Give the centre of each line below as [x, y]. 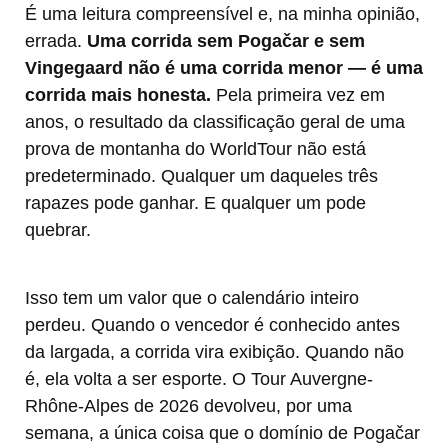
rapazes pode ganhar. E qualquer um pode [195, 203]
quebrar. [58, 230]
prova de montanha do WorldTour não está [195, 149]
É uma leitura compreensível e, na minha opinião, [222, 14]
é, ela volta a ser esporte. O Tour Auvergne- [199, 379]
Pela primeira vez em [298, 95]
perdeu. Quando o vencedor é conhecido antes [212, 325]
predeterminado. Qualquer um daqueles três [201, 176]
